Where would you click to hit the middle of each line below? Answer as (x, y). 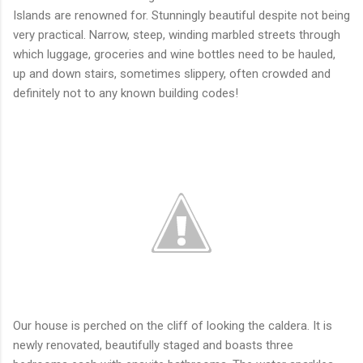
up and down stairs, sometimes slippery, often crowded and (172, 73)
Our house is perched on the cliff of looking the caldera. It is (173, 325)
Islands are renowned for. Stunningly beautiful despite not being (181, 15)
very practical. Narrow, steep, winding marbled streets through (177, 34)
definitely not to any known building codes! (127, 93)
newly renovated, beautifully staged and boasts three (153, 345)
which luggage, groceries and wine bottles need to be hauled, (174, 54)
